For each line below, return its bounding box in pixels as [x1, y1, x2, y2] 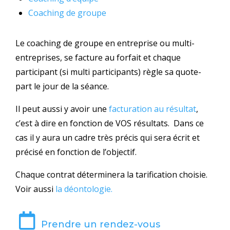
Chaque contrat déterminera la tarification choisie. [15, 168, 207, 180]
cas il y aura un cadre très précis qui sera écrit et [15, 131, 200, 143]
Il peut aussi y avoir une [15, 103, 109, 114]
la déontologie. [55, 183, 112, 195]
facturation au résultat [109, 103, 196, 114]
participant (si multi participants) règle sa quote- [15, 66, 201, 78]
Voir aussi [15, 183, 55, 195]
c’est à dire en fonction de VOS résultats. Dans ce [15, 117, 204, 129]
